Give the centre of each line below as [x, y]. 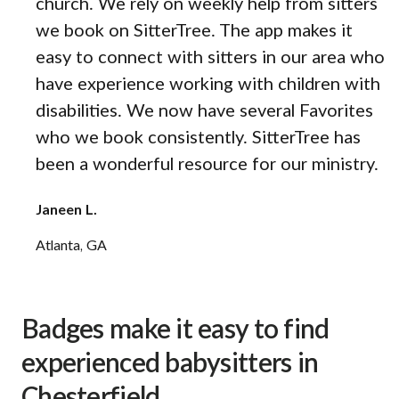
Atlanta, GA [71, 246]
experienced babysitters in [170, 365]
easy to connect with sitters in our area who [210, 58]
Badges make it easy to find [175, 331]
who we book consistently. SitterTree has [198, 138]
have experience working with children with [208, 85]
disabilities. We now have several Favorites [204, 112]
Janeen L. [66, 211]
